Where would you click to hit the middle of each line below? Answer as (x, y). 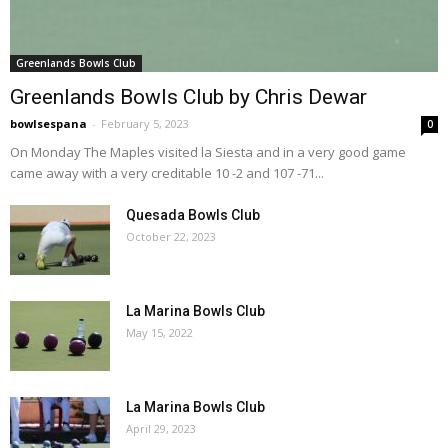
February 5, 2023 (145, 123)
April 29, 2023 (161, 428)
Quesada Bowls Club (193, 214)
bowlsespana (48, 123)
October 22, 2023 (171, 236)
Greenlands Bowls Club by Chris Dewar (188, 96)
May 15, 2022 (159, 332)
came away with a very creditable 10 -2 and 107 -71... (167, 172)
